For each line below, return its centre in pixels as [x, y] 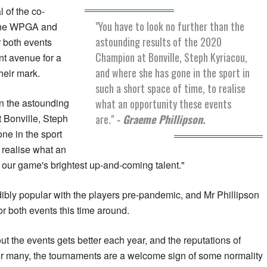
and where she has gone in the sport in [173, 72]
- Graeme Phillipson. [161, 119]
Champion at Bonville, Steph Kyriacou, [172, 57]
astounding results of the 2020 [159, 41]
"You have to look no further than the [170, 26]
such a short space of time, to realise [171, 88]
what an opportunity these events [164, 103]
